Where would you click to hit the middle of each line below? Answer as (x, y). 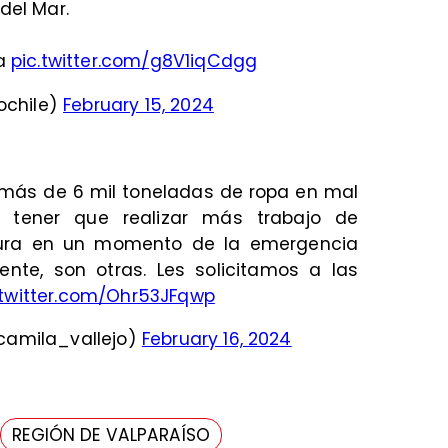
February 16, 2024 (216, 339)
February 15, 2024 (138, 104)
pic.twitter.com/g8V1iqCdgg (134, 61)
